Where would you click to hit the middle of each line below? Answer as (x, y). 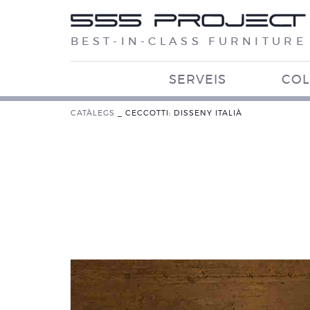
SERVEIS (197, 80)
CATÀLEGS (93, 113)
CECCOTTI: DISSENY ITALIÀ (184, 113)
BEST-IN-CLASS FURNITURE (189, 42)
